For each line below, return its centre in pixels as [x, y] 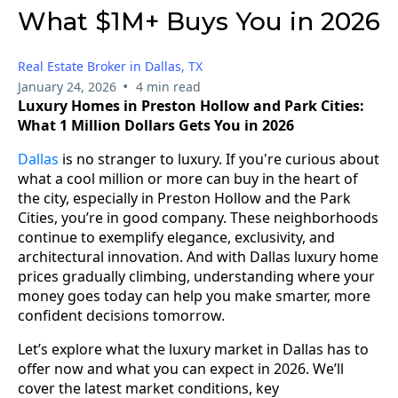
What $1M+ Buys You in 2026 [199, 21]
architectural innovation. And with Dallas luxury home [198, 256]
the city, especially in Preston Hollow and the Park [184, 198]
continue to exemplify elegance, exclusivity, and [176, 237]
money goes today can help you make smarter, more [194, 295]
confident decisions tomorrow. [121, 315]
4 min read [168, 86]
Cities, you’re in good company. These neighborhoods [198, 217]
